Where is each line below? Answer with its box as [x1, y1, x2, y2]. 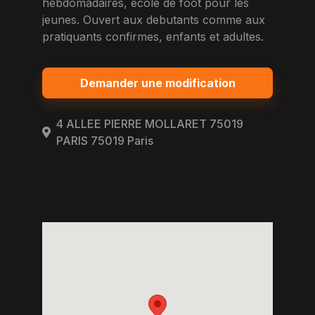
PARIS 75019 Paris [56, 134, 153, 148]
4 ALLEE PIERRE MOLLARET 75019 [56, 117, 243, 131]
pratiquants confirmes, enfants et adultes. [42, 30, 264, 44]
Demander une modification [79, 75, 236, 90]
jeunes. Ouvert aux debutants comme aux [42, 13, 265, 27]
